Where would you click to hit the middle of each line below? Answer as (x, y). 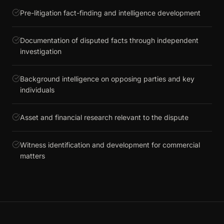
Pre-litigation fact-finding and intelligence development (110, 13)
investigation (41, 51)
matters (32, 156)
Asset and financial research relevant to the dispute (104, 117)
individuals (37, 90)
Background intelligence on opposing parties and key (107, 79)
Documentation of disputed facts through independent (109, 40)
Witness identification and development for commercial (110, 145)
